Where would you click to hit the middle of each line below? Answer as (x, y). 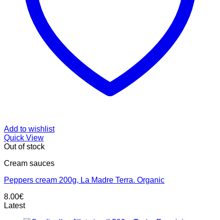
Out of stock (24, 147)
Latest (14, 206)
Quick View (24, 138)
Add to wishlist (29, 129)
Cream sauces (29, 164)
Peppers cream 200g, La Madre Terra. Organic (84, 180)
